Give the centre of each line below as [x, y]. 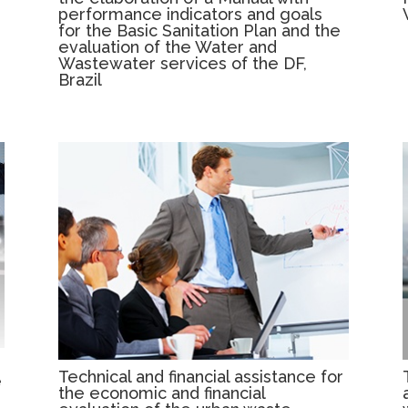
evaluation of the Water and [168, 46]
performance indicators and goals [191, 14]
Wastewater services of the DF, [183, 63]
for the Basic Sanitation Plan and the [200, 30]
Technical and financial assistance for [201, 376]
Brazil [81, 79]
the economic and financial [162, 393]
